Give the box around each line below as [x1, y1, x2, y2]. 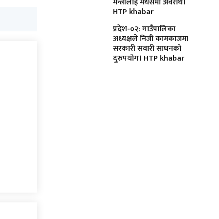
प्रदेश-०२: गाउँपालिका [113, 22, 175, 36]
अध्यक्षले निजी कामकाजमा [113, 32, 188, 45]
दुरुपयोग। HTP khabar [113, 51, 184, 65]
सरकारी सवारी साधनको [113, 42, 181, 55]
